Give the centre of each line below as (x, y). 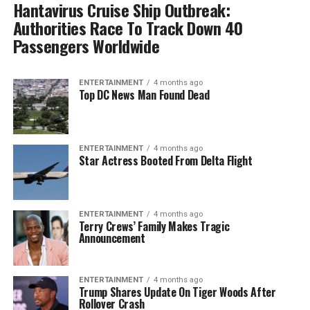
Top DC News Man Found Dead (144, 95)
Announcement (112, 238)
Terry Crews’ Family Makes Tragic (154, 227)
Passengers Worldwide (86, 46)
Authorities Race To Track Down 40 (128, 28)
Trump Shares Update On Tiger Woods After (177, 292)
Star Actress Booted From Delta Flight (165, 161)
